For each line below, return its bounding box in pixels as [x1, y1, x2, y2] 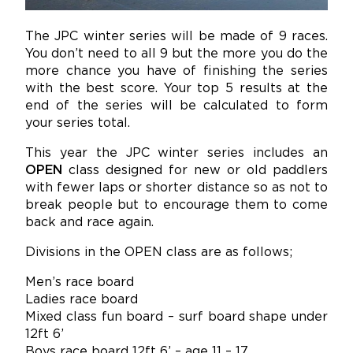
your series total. [25, 117, 130, 130]
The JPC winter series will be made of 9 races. [25, 31, 328, 43]
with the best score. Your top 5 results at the [25, 83, 328, 95]
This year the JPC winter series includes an [25, 147, 328, 160]
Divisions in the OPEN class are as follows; [25, 247, 292, 259]
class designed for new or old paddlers [62, 165, 328, 177]
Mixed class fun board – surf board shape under [25, 311, 328, 324]
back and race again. [25, 217, 154, 229]
